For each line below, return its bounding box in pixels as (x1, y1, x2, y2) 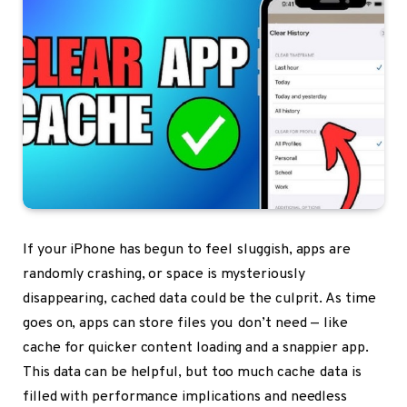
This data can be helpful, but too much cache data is (23, 363, 362, 382)
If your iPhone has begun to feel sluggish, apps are (23, 241, 351, 260)
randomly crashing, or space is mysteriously (23, 265, 305, 284)
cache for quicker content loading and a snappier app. (23, 339, 369, 358)
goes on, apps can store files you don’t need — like (23, 314, 348, 333)
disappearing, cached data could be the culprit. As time (23, 290, 376, 309)
